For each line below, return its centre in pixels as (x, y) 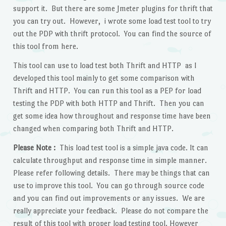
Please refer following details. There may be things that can (111, 173)
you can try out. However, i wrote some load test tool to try (112, 21)
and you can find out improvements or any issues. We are (109, 198)
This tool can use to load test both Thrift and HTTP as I (105, 65)
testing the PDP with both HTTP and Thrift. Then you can (108, 103)
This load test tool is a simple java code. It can (133, 147)
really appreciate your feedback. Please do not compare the (110, 210)
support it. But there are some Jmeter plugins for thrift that (113, 9)
